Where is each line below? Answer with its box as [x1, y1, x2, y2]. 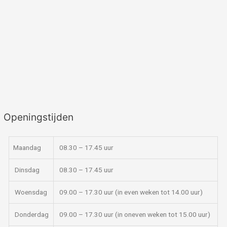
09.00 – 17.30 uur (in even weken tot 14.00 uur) [58, 187, 203, 196]
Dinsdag [13, 165, 40, 174]
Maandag [13, 143, 42, 152]
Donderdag [13, 210, 49, 218]
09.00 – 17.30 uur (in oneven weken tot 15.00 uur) [58, 210, 211, 218]
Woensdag [13, 187, 48, 196]
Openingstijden [4, 111, 74, 124]
